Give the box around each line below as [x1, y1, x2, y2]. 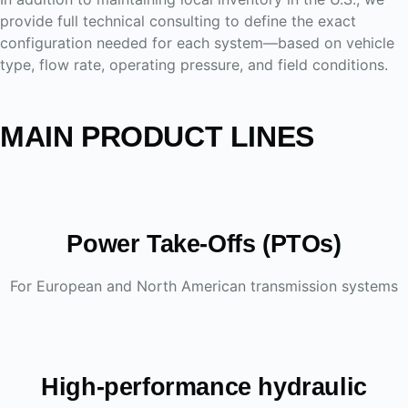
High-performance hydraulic [41, 373, 367, 401]
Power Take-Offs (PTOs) [66, 230, 342, 258]
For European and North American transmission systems [10, 277, 398, 295]
